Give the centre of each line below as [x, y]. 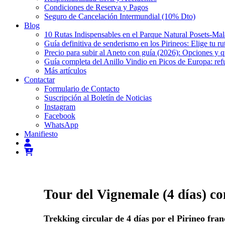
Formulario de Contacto [82, 89]
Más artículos [65, 71]
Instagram [60, 107]
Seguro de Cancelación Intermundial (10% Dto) [120, 17]
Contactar [39, 80]
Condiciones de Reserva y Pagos [96, 8]
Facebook [60, 116]
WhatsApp [61, 125]
